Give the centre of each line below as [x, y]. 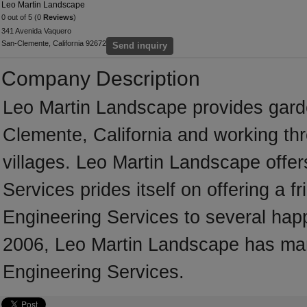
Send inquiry [140, 46]
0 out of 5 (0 [22, 17]
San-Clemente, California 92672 [54, 43]
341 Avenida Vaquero [36, 31]
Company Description [101, 78]
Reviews [58, 17]
